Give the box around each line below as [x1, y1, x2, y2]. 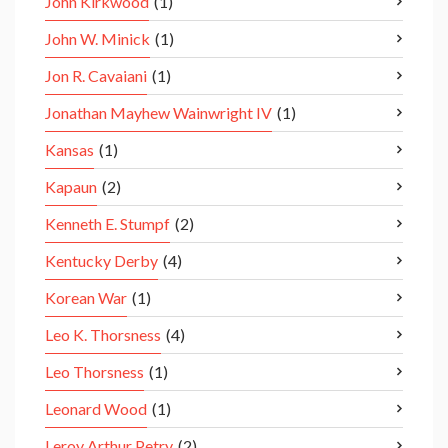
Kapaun [45, 177, 97, 197]
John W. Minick [45, 29, 150, 49]
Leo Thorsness [45, 362, 144, 382]
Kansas [45, 140, 94, 160]
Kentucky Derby [45, 251, 158, 271]
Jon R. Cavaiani [45, 66, 147, 86]
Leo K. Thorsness [45, 325, 161, 345]
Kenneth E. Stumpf [45, 214, 170, 234]
